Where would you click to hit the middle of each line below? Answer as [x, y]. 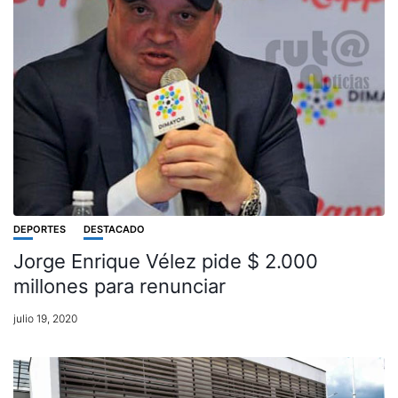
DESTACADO [114, 229]
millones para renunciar [119, 286]
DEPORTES [40, 229]
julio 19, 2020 [45, 318]
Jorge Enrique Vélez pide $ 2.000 [166, 261]
